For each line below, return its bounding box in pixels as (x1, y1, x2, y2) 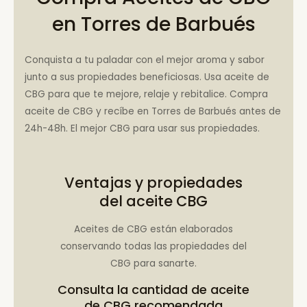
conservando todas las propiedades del (60, 240, 247, 254)
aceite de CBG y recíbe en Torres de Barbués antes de (25, 104, 282, 118)
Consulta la (58, 280, 132, 298)
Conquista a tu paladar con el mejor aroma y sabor (25, 53, 265, 66)
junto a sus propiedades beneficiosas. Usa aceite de (25, 70, 270, 84)
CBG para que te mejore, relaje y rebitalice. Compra (25, 87, 269, 101)
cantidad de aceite (132, 280, 249, 298)
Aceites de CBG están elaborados (74, 223, 233, 236)
